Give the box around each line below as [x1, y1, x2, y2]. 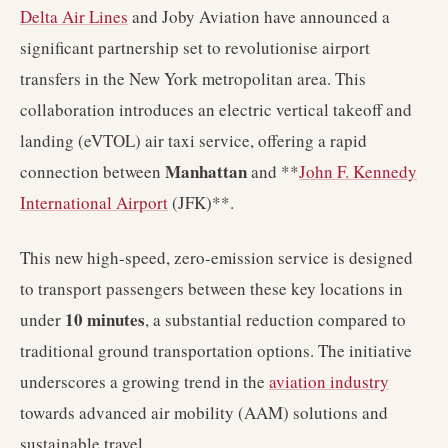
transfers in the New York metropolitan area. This [20, 67, 366, 90]
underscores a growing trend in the [20, 370, 269, 393]
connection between [20, 160, 165, 183]
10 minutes [65, 307, 145, 332]
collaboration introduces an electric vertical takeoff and [20, 98, 412, 121]
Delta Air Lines [20, 5, 128, 28]
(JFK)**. [168, 191, 234, 214]
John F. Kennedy [299, 160, 417, 183]
